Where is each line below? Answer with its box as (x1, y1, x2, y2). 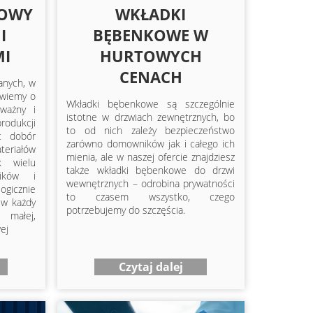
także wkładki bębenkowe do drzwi (66, 163, 235, 177)
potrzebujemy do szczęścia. (66, 203, 186, 217)
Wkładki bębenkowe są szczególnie (66, 96, 235, 110)
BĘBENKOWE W (93, 24, 209, 45)
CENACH (119, 66, 182, 87)
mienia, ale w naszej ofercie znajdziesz (66, 150, 235, 163)
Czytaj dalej (118, 259, 183, 275)
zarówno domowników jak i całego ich (66, 136, 235, 150)
